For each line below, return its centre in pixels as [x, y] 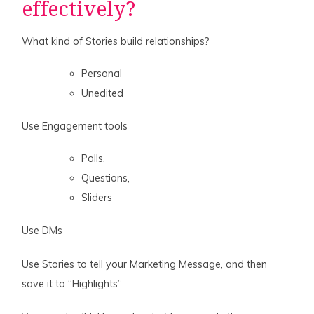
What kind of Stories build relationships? [116, 41]
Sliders [97, 197]
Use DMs [42, 230]
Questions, [106, 178]
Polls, [94, 158]
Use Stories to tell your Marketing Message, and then [145, 264]
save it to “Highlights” [72, 284]
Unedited [103, 93]
